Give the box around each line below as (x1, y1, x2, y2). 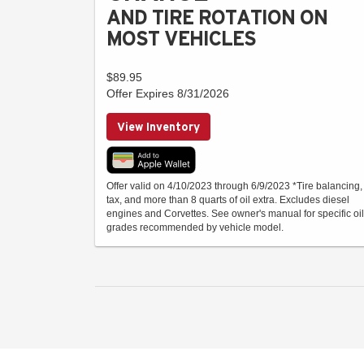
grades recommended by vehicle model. (106, 221, 284, 233)
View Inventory (117, 119, 200, 133)
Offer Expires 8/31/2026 (106, 86, 229, 100)
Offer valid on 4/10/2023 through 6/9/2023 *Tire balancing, (106, 180, 362, 192)
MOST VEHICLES (106, 27, 256, 50)
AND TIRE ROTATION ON (106, 6, 327, 28)
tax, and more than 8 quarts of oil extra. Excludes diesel (106, 193, 349, 206)
